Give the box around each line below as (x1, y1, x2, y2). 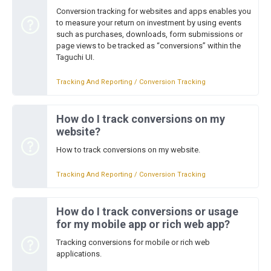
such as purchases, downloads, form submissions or (56, 30, 243, 39)
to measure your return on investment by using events (56, 18, 241, 27)
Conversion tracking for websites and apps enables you (56, 7, 251, 16)
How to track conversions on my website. (56, 145, 200, 154)
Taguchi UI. (56, 53, 94, 62)
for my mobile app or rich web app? (56, 218, 230, 230)
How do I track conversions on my (56, 113, 225, 125)
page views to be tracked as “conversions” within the (56, 41, 241, 50)
